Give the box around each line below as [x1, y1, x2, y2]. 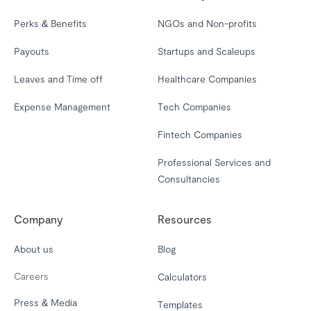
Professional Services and [158, 156, 271, 168]
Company [14, 212, 63, 226]
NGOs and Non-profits [158, 17, 257, 29]
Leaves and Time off [14, 73, 103, 85]
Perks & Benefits [14, 17, 87, 29]
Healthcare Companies [158, 73, 257, 85]
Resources [158, 212, 212, 226]
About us [14, 243, 53, 255]
